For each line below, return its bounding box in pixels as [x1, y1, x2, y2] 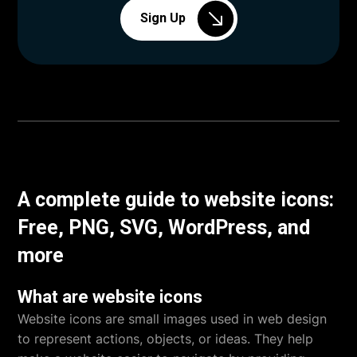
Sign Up [139, 10, 186, 26]
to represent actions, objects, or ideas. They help [18, 330, 314, 347]
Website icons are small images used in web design [18, 310, 328, 327]
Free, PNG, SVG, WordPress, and [18, 215, 311, 239]
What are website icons [18, 286, 203, 307]
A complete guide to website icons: [18, 187, 335, 211]
